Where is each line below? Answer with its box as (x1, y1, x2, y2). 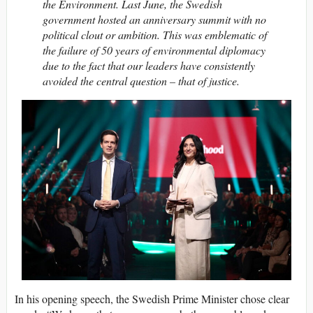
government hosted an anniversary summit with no (43, 12, 266, 27)
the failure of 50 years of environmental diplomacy (43, 43, 265, 58)
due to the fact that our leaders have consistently (43, 58, 255, 73)
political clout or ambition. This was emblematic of (43, 27, 267, 43)
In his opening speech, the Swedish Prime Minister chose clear (15, 291, 289, 306)
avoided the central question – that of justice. (43, 73, 240, 89)
